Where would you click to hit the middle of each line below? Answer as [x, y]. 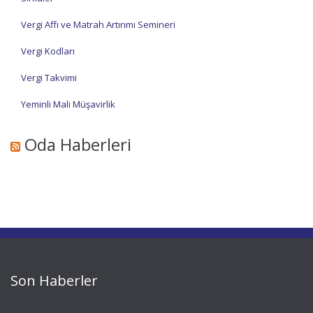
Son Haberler [54, 280]
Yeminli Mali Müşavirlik [68, 104]
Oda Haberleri [78, 144]
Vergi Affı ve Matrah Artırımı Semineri [98, 24]
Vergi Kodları [48, 51]
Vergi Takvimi [49, 78]
